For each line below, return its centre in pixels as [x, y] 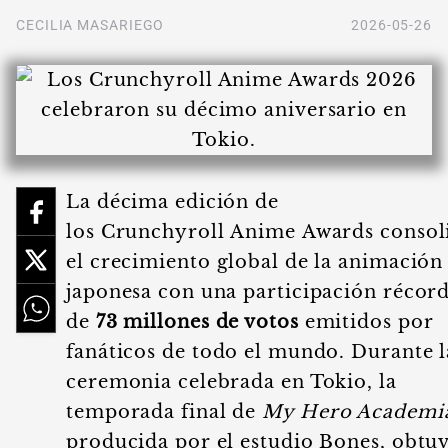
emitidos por [366, 322]
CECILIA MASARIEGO [90, 25]
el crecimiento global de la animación [255, 262]
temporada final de [164, 412]
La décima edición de [172, 202]
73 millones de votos [197, 322]
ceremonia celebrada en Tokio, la [231, 382]
